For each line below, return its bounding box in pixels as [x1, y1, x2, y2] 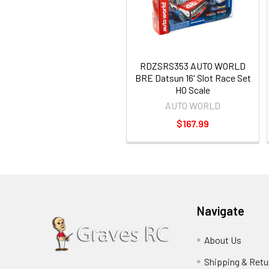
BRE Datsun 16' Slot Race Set [134, 72, 251, 83]
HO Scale [175, 84, 210, 95]
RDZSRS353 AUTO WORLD [140, 60, 246, 71]
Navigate [197, 204, 245, 218]
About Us [204, 234, 242, 246]
